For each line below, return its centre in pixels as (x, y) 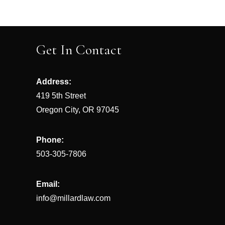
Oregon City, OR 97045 (78, 110)
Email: (48, 184)
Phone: (50, 140)
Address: (54, 82)
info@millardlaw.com (73, 198)
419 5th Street (61, 96)
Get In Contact (79, 50)
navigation (66, 36)
